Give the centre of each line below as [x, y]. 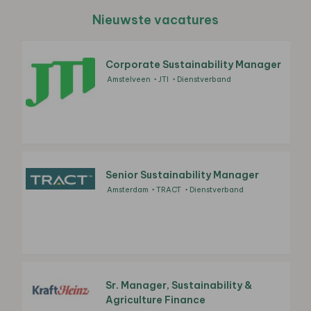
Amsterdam [128, 189]
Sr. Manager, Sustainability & [179, 285]
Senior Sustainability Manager [182, 175]
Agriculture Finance [155, 300]
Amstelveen [129, 79]
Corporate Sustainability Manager [193, 64]
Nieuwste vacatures [155, 19]
